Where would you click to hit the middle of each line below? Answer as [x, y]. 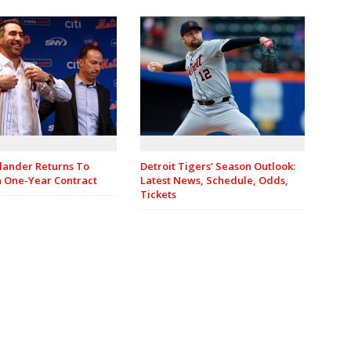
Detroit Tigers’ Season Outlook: [218, 166]
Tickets [158, 195]
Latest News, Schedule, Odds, [214, 181]
